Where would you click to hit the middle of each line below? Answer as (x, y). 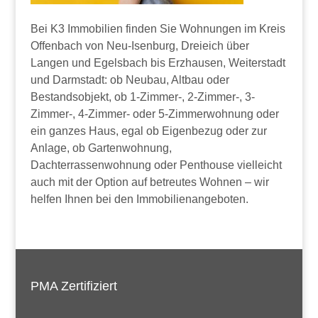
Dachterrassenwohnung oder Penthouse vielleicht (156, 165)
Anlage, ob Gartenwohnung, (101, 148)
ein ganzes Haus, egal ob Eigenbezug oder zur (148, 131)
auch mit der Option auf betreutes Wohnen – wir (149, 182)
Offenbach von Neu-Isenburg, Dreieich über (139, 45)
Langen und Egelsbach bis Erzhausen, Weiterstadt (158, 62)
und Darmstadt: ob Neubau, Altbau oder (130, 79)
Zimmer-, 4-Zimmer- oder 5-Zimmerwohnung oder (154, 114)
